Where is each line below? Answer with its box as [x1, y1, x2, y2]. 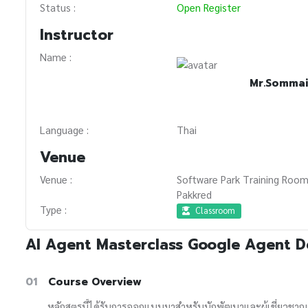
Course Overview [48, 274, 142, 289]
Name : [40, 50, 71, 64]
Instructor [40, 24, 113, 47]
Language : [40, 123, 89, 137]
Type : [40, 203, 67, 217]
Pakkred [177, 188, 212, 201]
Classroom [195, 204, 236, 217]
